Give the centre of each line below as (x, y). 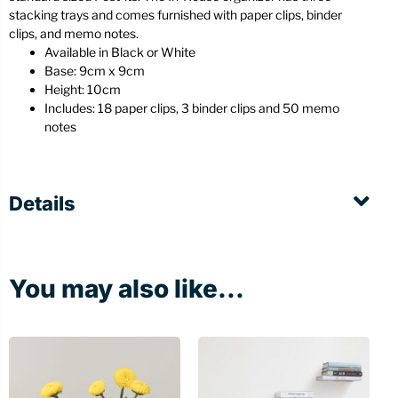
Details (42, 204)
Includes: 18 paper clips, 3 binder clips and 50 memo (192, 108)
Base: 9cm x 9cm (95, 71)
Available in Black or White (120, 52)
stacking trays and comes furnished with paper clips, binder (175, 15)
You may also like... (127, 289)
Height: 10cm (83, 90)
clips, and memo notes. (74, 34)
